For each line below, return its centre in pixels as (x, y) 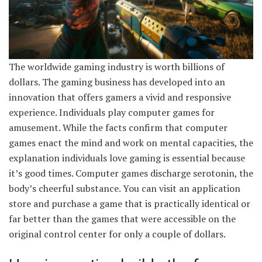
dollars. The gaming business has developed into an (117, 82)
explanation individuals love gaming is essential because (127, 158)
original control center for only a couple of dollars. (117, 234)
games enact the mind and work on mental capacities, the (131, 143)
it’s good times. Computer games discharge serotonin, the (131, 173)
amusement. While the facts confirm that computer (118, 128)
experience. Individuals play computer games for (112, 113)
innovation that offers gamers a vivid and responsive (120, 97)
